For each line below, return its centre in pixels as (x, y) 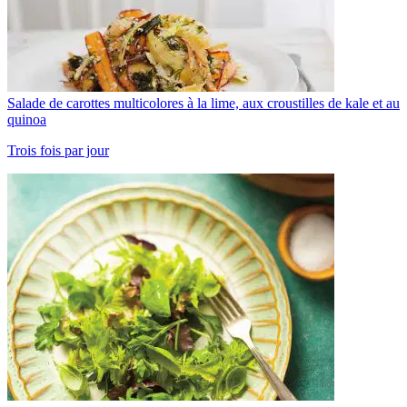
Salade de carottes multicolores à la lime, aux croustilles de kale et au (203, 103)
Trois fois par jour (58, 150)
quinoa (27, 119)
